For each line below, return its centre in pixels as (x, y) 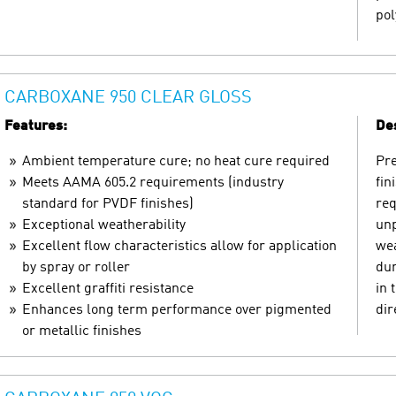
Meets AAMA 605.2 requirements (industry (153, 183)
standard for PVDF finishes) (108, 204)
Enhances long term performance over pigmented (177, 310)
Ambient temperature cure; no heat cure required (176, 161)
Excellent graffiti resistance (108, 289)
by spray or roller (76, 267)
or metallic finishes (82, 331)
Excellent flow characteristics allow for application (179, 246)
